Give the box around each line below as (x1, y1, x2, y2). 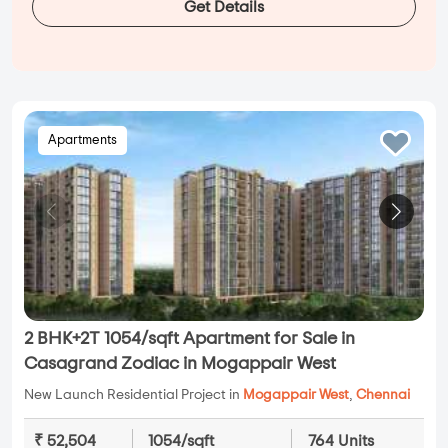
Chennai (356, 388, 410, 403)
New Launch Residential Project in (24, 388, 243, 403)
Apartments (48, 134, 117, 148)
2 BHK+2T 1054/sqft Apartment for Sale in (24, 330, 355, 349)
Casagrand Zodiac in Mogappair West (24, 355, 336, 374)
